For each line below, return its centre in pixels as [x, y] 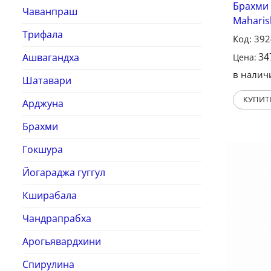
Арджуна [43, 104]
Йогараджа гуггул [64, 173]
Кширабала [50, 196]
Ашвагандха [51, 58]
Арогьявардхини [62, 242]
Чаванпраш [50, 12]
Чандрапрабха [57, 219]
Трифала [43, 35]
